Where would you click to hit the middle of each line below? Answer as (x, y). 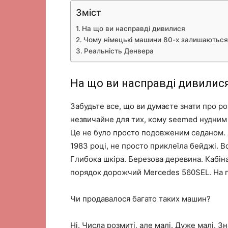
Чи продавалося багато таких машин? (140, 199)
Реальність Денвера (119, 51)
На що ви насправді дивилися (133, 28)
